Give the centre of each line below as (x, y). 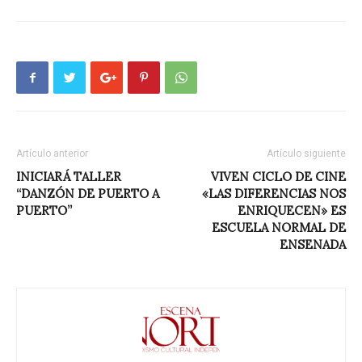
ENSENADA (313, 244)
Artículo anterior (52, 154)
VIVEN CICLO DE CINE (278, 177)
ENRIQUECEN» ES (292, 210)
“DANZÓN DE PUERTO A (88, 194)
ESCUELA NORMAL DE (279, 227)
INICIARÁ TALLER (69, 177)
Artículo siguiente (306, 154)
